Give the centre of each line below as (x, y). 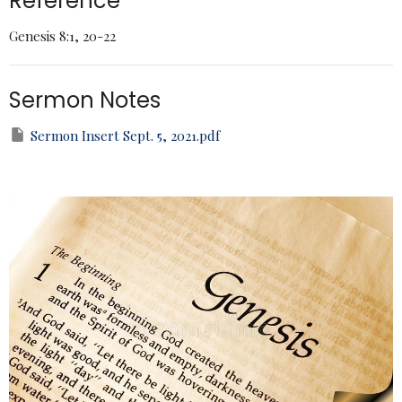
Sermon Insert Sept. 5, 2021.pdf (125, 135)
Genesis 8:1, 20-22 (62, 35)
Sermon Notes (85, 100)
